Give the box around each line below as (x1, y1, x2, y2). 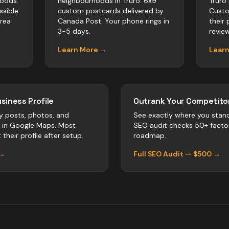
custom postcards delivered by (58, 6, 164, 15)
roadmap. (133, 131, 166, 140)
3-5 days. (58, 27, 90, 36)
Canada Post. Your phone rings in (58, 16, 169, 26)
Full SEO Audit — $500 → (133, 149, 220, 158)
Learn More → (58, 45, 107, 54)
